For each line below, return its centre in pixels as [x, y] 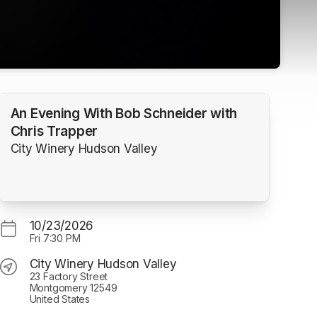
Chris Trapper [54, 132]
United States [59, 299]
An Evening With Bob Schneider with [123, 114]
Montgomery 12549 [73, 287]
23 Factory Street [69, 276]
